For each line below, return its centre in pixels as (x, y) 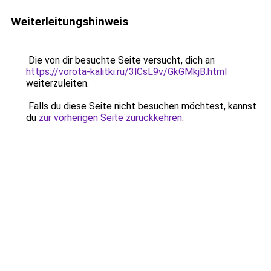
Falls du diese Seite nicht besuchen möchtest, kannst (141, 106)
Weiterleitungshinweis (70, 21)
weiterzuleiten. (57, 83)
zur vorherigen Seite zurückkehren (110, 118)
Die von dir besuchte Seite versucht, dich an (120, 60)
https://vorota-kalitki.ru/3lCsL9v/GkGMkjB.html (126, 72)
